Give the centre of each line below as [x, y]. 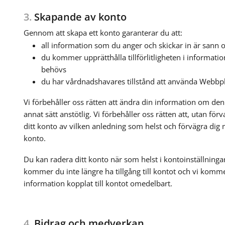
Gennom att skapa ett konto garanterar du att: [103, 32]
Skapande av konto [79, 17]
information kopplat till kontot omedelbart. [98, 183]
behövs [53, 69]
